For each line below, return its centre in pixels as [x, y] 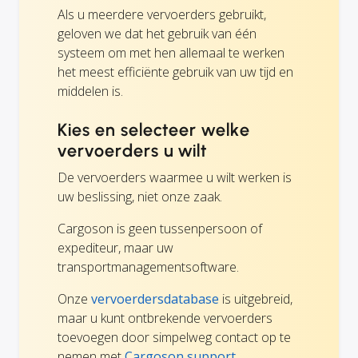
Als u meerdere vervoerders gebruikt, [162, 15]
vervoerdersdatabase [155, 299]
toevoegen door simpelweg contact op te [174, 338]
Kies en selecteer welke [154, 130]
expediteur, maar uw [115, 248]
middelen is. [90, 91]
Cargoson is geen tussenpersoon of [160, 229]
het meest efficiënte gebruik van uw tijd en [175, 72]
